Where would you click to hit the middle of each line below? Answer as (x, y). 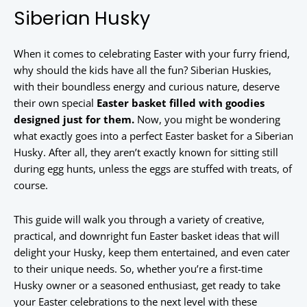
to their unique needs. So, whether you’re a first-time (138, 269)
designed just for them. (74, 120)
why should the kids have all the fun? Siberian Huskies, (143, 70)
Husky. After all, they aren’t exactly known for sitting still (146, 152)
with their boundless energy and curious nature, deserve (147, 87)
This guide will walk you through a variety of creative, (139, 220)
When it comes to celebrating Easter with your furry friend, (152, 54)
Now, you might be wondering (207, 120)
